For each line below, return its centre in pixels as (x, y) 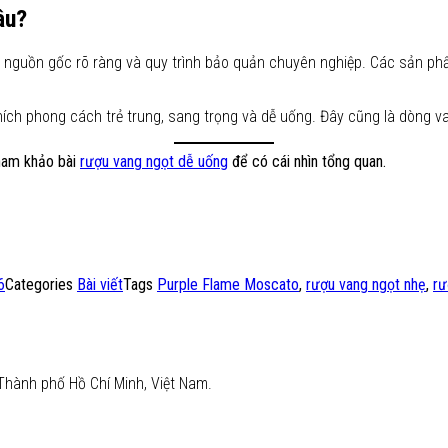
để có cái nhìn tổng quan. (307, 161)
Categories (41, 284)
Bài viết (100, 284)
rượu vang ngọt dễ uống (154, 161)
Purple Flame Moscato (228, 284)
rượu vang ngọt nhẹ (366, 284)
